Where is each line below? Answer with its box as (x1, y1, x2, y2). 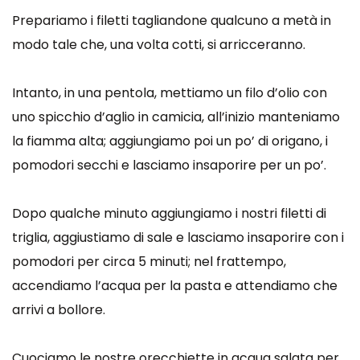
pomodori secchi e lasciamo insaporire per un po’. (12, 156, 329, 174)
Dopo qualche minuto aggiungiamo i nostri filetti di (12, 204, 326, 223)
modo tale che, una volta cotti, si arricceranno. (12, 35, 309, 54)
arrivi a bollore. (12, 301, 105, 319)
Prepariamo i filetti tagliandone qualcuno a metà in (12, 11, 331, 30)
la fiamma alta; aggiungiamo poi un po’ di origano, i (12, 132, 328, 150)
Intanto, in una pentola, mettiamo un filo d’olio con (12, 84, 327, 102)
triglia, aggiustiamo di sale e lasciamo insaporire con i (12, 228, 344, 247)
